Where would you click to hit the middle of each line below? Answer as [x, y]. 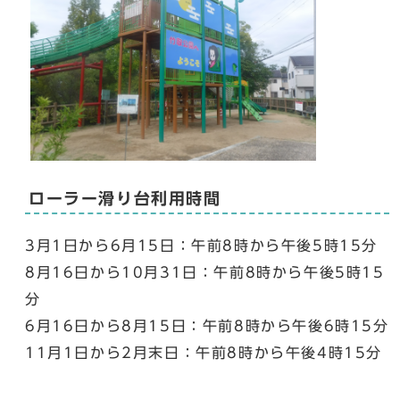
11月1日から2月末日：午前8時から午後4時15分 [204, 353]
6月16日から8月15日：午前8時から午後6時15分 [207, 326]
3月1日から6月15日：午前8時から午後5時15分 [201, 246]
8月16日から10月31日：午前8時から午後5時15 [205, 273]
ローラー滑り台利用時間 [125, 199]
